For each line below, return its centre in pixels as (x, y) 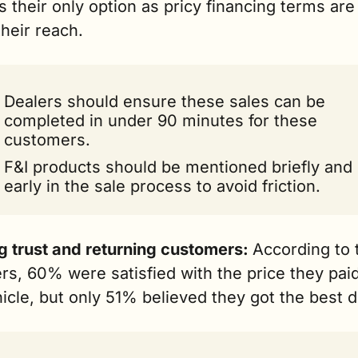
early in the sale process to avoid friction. (162, 187)
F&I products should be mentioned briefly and (178, 167)
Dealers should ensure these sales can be (165, 102)
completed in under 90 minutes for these (161, 121)
